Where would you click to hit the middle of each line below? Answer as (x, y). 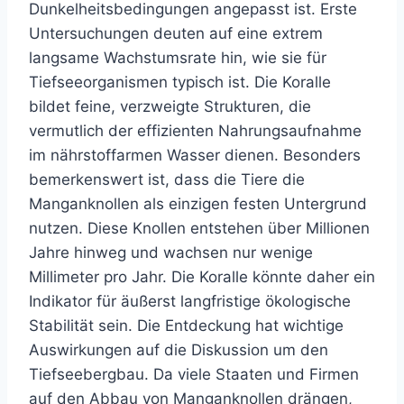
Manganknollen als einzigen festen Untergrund (198, 204)
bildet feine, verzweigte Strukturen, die (170, 106)
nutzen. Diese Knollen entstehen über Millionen (199, 228)
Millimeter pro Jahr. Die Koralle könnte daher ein (202, 277)
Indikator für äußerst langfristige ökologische (190, 301)
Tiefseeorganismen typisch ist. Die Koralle (180, 82)
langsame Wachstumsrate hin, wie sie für (178, 58)
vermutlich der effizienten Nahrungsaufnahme (195, 131)
